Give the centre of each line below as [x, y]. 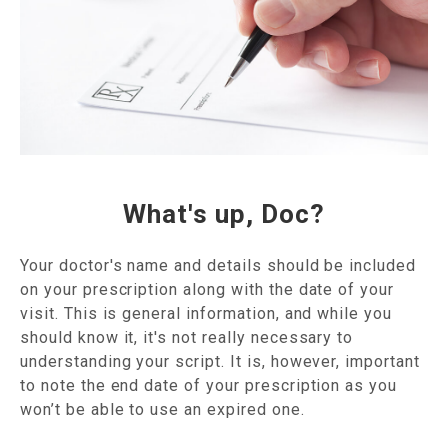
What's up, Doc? [224, 213]
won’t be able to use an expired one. [162, 409]
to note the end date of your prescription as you [209, 385]
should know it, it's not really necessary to [187, 337]
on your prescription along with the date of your [207, 289]
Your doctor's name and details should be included [218, 265]
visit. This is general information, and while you [206, 313]
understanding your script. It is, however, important [220, 361]
